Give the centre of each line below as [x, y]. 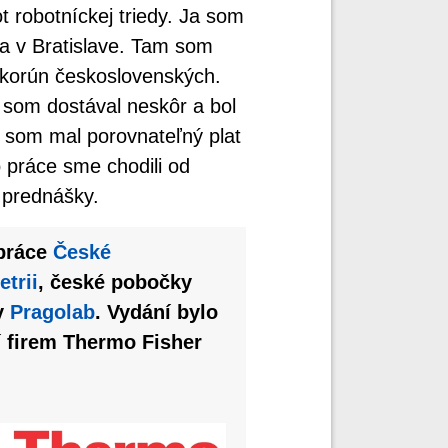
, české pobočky [114, 281]
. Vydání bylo [156, 311]
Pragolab [52, 311]
